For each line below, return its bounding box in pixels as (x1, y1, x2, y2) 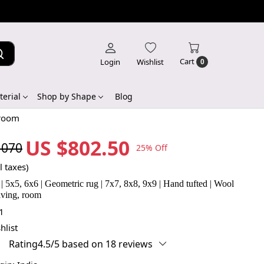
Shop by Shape (37, 90, 96, 102)
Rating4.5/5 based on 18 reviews (9, 237, 153, 250)
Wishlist (137, 56, 164, 67)
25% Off (136, 142, 167, 154)
